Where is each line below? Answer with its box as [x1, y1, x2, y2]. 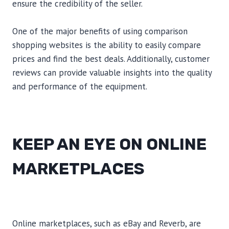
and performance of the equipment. [12, 81, 147, 92]
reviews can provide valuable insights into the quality [12, 67, 212, 78]
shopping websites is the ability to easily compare [12, 39, 201, 51]
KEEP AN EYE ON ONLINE [12, 134, 207, 154]
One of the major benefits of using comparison [12, 26, 188, 37]
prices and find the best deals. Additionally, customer [12, 53, 210, 64]
